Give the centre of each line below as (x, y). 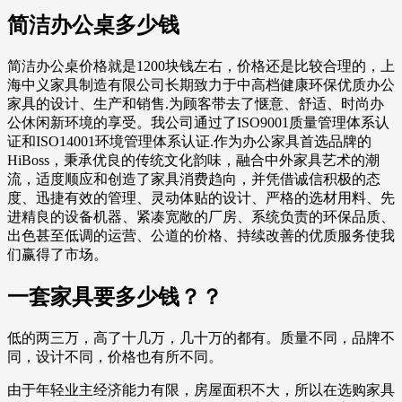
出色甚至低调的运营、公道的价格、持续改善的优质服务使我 (201, 235)
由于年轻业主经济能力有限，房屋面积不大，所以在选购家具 (201, 389)
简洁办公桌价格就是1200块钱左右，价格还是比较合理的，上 (201, 66)
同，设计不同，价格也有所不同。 (115, 356)
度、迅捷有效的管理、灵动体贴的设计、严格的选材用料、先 (201, 197)
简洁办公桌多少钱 (93, 25)
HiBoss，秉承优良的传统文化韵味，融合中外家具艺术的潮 (193, 160)
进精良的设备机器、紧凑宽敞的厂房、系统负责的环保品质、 (201, 216)
